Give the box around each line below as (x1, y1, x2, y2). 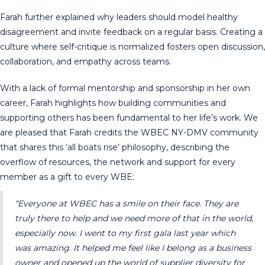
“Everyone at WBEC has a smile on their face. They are (15, 198, 238, 209)
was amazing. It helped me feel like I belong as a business (15, 243, 251, 254)
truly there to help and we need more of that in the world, (15, 213, 253, 224)
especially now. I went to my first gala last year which (15, 228, 235, 239)
